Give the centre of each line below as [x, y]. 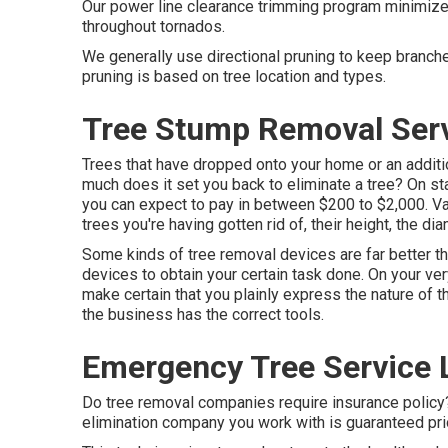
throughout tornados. [153, 26]
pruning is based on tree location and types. [234, 76]
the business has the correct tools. [203, 314]
